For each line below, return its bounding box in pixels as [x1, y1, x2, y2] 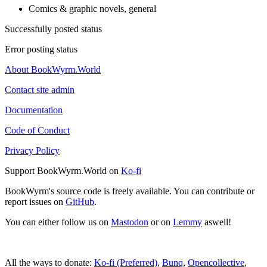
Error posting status [5, 44, 77, 54]
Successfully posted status [5, 23, 102, 34]
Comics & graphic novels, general [29, 3, 156, 14]
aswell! [202, 216, 231, 227]
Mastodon [111, 216, 148, 227]
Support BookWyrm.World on [5, 165, 121, 176]
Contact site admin [5, 84, 74, 95]
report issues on [5, 196, 66, 207]
